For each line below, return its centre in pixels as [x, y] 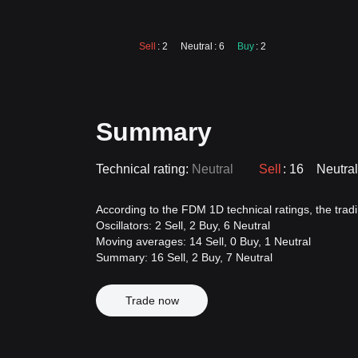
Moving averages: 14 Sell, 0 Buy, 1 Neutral [203, 241]
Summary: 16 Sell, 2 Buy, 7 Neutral [184, 257]
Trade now [152, 300]
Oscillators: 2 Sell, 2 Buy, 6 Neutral [183, 225]
